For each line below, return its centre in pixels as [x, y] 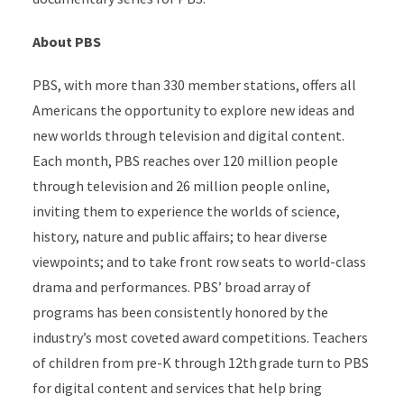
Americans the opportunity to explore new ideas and [193, 110]
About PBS [68, 41]
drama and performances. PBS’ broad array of [171, 287]
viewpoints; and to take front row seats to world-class [199, 262]
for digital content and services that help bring [177, 388]
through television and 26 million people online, [181, 186]
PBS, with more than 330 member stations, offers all [194, 85]
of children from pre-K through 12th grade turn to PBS [200, 363]
